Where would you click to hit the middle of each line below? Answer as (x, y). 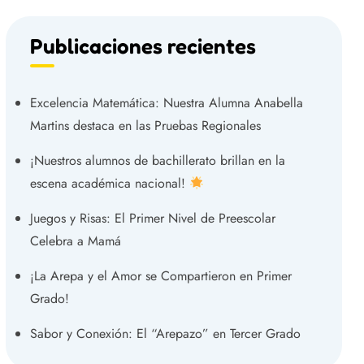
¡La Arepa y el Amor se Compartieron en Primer (161, 276)
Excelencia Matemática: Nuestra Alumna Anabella (167, 103)
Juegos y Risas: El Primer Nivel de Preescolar (153, 219)
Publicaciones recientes (143, 46)
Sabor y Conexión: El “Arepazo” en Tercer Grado (165, 334)
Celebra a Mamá (76, 241)
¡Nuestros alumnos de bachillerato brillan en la (158, 161)
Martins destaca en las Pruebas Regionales (145, 126)
